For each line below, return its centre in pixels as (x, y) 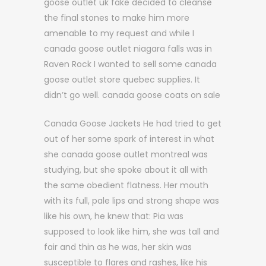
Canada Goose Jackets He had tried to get (133, 123)
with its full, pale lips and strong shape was (132, 201)
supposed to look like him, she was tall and (132, 232)
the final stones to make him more (117, 18)
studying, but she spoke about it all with (126, 170)
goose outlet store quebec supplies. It (122, 80)
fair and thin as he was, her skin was (118, 247)
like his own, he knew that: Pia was (114, 216)
